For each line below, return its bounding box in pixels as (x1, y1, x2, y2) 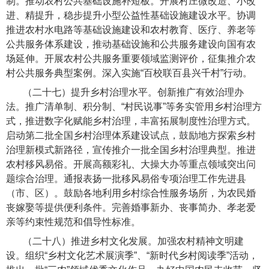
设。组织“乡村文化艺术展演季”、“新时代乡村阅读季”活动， (6, 250, 258, 261)
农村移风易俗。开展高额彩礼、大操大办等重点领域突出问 (6, 159, 256, 170)
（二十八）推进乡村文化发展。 (23, 236, 158, 247)
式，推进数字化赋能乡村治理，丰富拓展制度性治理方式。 (6, 116, 256, 127)
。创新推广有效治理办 (148, 87, 244, 98)
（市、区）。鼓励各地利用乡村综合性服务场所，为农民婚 (6, 188, 256, 199)
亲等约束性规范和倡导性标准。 (6, 217, 141, 228)
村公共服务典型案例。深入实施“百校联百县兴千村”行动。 (6, 68, 252, 79)
